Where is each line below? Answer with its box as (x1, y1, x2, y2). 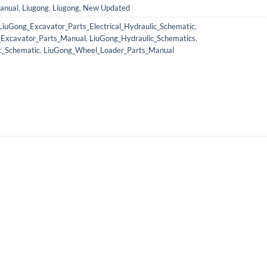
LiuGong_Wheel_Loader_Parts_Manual (44, 45, 174, 55)
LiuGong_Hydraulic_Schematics (89, 33, 195, 44)
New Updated (83, 3, 130, 13)
